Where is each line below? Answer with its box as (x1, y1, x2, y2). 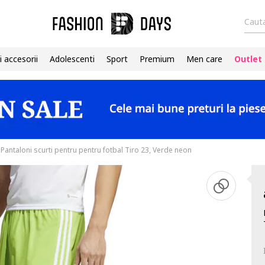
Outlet (234, 53, 262, 64)
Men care (186, 53, 222, 64)
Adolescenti (50, 53, 95, 64)
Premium (140, 53, 174, 64)
